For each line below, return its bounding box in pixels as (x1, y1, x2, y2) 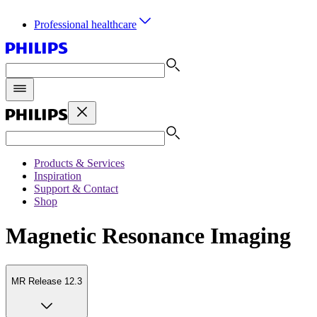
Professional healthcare (34, 18, 137, 30)
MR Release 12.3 (11, 276, 82, 287)
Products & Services (34, 157, 125, 169)
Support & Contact (34, 183, 118, 195)
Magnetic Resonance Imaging (6, 223, 291, 249)
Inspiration (34, 170, 81, 182)
